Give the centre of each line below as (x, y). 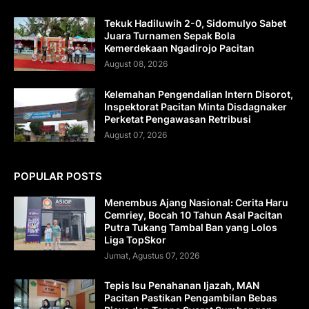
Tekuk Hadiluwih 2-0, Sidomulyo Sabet (195, 23)
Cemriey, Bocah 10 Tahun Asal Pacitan (193, 215)
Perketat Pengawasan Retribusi (178, 119)
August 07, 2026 (136, 134)
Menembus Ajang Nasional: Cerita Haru (196, 202)
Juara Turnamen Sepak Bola (170, 35)
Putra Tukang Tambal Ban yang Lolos (191, 227)
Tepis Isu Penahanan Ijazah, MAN (182, 285)
